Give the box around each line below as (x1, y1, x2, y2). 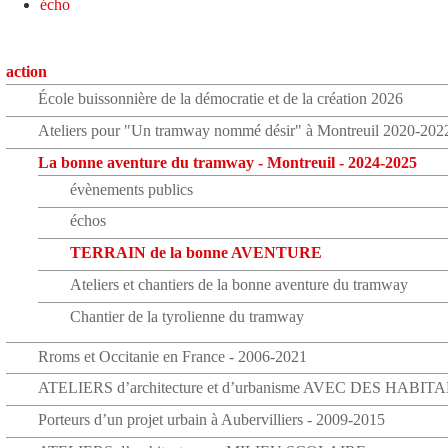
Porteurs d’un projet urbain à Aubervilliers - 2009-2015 (38, 411, 386, 429)
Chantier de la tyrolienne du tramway (70, 307, 305, 325)
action (6, 63, 48, 81)
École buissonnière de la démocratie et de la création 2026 (38, 90, 404, 108)
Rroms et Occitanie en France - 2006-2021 (38, 347, 308, 365)
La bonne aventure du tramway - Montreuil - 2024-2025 (38, 153, 418, 171)
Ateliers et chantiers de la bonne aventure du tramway (70, 275, 409, 293)
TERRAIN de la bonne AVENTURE (70, 244, 323, 262)
